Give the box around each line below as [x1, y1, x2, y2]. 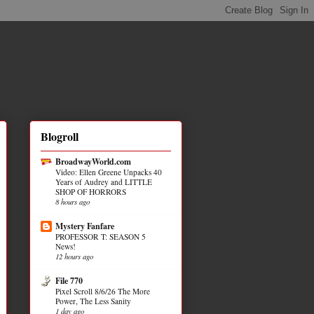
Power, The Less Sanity [55, 295, 131, 306]
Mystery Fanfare [55, 219, 114, 232]
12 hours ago [55, 250, 93, 261]
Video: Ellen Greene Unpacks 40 [55, 166, 162, 177]
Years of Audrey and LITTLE [55, 176, 152, 187]
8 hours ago [55, 196, 90, 207]
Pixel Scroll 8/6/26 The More [55, 285, 150, 296]
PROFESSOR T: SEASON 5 [55, 231, 146, 242]
